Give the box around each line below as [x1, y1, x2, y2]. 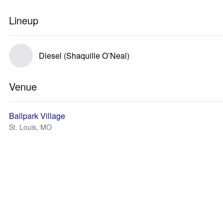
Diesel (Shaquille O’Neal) [39, 50, 129, 61]
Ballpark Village [9, 110, 65, 121]
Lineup [9, 13, 38, 27]
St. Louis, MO [9, 122, 52, 132]
